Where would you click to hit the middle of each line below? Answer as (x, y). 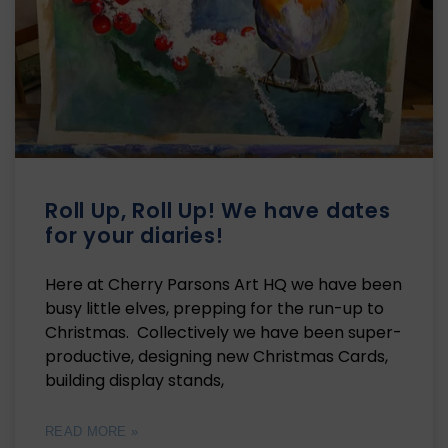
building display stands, (134, 380)
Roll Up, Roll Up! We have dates (218, 210)
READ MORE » (92, 431)
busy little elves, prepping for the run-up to (214, 308)
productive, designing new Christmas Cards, (216, 356)
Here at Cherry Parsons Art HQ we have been (223, 284)
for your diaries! (134, 235)
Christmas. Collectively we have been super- (223, 332)
